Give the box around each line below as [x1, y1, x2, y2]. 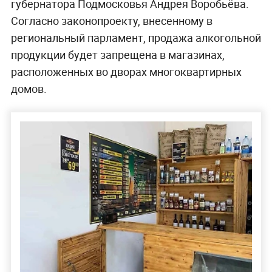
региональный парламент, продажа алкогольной [10, 30, 261, 46]
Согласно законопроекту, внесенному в [10, 13, 212, 29]
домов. [10, 81, 47, 97]
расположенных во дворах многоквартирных [10, 64, 242, 80]
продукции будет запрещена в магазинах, [10, 47, 225, 63]
